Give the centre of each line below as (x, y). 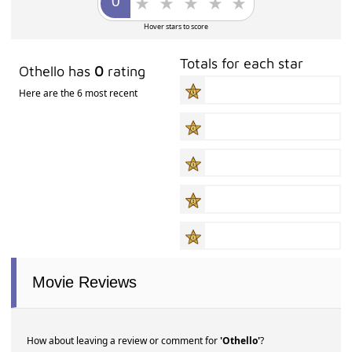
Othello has (57, 71)
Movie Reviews (85, 282)
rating (125, 71)
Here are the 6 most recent (79, 93)
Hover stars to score (176, 27)
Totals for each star (242, 64)
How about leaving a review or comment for (124, 340)
